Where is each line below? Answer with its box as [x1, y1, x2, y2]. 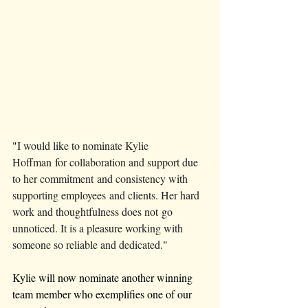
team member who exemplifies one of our [12, 287, 195, 302]
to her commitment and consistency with [12, 171, 190, 186]
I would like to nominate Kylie [17, 138, 151, 153]
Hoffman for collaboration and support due [12, 155, 201, 170]
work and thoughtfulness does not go [12, 204, 175, 219]
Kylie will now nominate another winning [12, 270, 195, 285]
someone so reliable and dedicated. [12, 237, 163, 252]
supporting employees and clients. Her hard [12, 188, 202, 203]
